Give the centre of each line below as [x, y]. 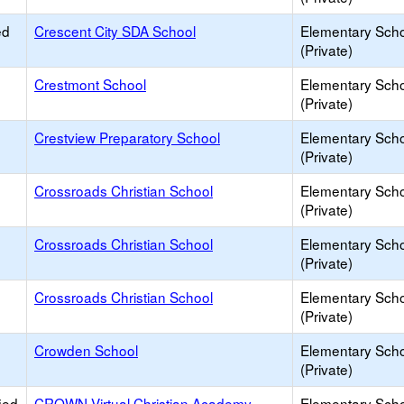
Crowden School [86, 350]
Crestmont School [90, 84]
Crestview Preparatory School [127, 137]
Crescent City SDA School [115, 31]
